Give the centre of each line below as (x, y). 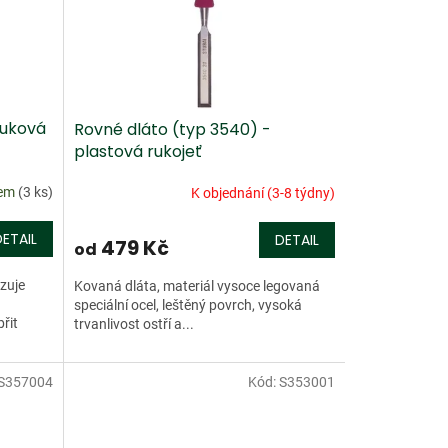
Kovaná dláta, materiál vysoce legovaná (196, 286)
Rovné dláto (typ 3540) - (172, 129)
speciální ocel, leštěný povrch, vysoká (187, 305)
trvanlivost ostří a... (133, 324)
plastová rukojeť (137, 151)
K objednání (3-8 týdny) (262, 192)
